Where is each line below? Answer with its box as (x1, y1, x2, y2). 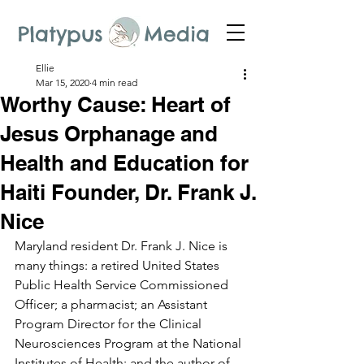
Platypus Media (18, 21, 210, 47)
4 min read (92, 76, 137, 89)
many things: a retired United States (15, 258, 223, 273)
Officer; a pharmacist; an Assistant (15, 297, 210, 312)
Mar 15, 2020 (36, 76, 89, 89)
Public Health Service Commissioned (15, 277, 232, 292)
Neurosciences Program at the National (15, 336, 245, 351)
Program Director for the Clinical (15, 316, 205, 331)
